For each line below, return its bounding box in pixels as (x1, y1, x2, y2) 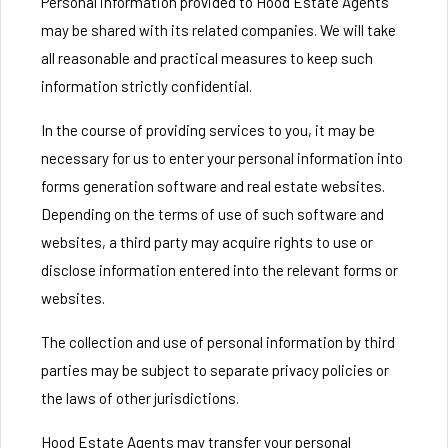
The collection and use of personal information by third (41, 333, 395, 351)
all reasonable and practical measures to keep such (41, 49, 373, 67)
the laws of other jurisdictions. (41, 389, 239, 407)
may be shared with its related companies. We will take (41, 21, 396, 39)
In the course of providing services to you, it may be (41, 121, 375, 139)
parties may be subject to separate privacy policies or (41, 361, 389, 379)
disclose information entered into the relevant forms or (41, 261, 398, 279)
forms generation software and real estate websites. (41, 177, 385, 195)
